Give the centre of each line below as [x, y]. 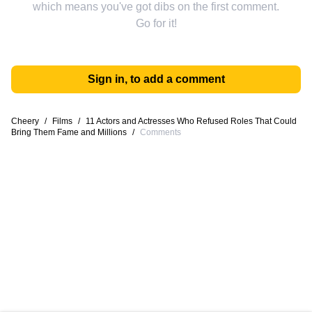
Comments [161, 132]
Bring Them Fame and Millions [69, 132]
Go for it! [156, 23]
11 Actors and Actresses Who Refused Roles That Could [191, 121]
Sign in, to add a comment [156, 79]
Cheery [25, 121]
